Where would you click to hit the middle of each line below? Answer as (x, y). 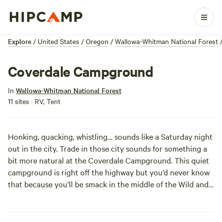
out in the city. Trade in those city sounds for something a (108, 148)
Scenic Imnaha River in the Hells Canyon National (93, 196)
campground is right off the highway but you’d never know (109, 172)
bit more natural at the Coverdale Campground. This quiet (109, 160)
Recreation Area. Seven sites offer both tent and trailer (102, 208)
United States (58, 41)
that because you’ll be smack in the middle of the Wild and (108, 184)
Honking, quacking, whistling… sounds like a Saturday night (110, 136)
